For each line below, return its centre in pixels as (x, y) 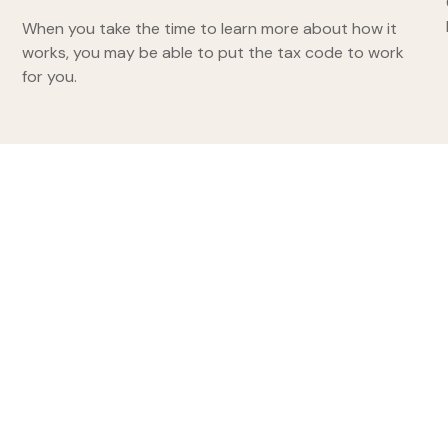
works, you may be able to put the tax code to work (213, 53)
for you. (50, 77)
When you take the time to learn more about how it (210, 29)
